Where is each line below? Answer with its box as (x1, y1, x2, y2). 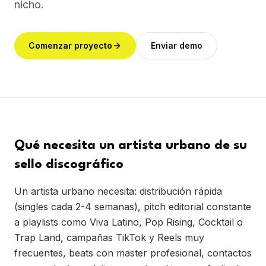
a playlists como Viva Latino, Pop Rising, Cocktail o (14, 216, 243, 228)
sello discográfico (14, 158, 123, 171)
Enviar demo (151, 40, 202, 50)
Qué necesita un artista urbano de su (14, 139, 247, 152)
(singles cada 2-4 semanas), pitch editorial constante (14, 201, 251, 213)
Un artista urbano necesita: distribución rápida (14, 185, 222, 197)
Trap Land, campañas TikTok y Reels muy (14, 232, 204, 243)
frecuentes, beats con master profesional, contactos (14, 247, 252, 259)
